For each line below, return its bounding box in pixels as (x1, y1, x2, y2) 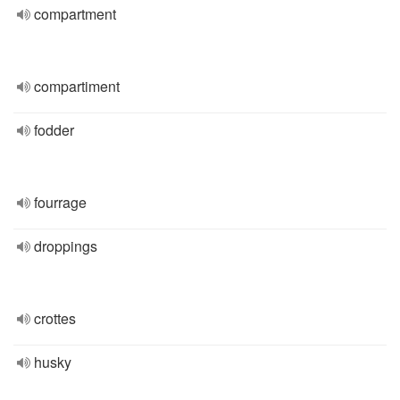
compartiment (34, 76, 120, 96)
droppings (34, 236, 97, 256)
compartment (34, 4, 116, 24)
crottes (34, 308, 76, 329)
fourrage (34, 192, 87, 212)
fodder (34, 120, 74, 140)
